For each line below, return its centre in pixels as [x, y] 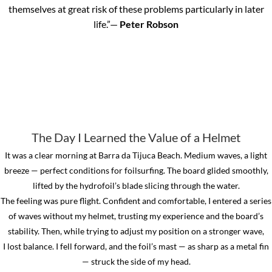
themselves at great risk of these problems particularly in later [136, 9]
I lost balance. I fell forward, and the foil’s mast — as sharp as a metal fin [136, 246]
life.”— [107, 24]
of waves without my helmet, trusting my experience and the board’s [136, 216]
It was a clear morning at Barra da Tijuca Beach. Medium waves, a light [136, 155]
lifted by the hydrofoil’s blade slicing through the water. [136, 186]
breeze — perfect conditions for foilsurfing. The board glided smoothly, [136, 171]
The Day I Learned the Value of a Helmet [136, 138]
